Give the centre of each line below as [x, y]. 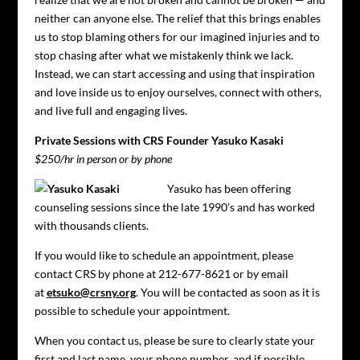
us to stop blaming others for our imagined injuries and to [177, 37]
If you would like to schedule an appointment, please [164, 255]
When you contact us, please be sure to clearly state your [174, 340]
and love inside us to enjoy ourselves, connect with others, [178, 92]
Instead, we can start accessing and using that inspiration [174, 74]
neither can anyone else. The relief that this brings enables [177, 18]
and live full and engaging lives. [110, 110]
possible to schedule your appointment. [132, 311]
